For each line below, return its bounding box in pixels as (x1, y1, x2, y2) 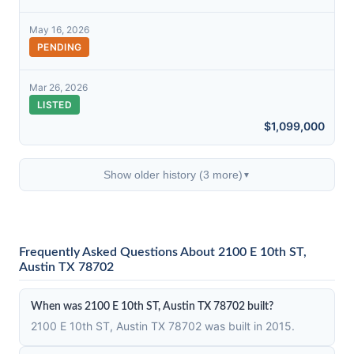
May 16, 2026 (29, 24, 89, 36)
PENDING (37, 41, 82, 53)
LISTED (37, 99, 72, 111)
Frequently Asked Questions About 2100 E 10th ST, (19, 246, 307, 258)
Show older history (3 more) (104, 168, 243, 181)
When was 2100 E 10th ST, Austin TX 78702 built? (31, 301, 273, 312)
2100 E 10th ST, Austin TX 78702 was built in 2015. (31, 319, 295, 333)
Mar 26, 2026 (29, 81, 88, 93)
